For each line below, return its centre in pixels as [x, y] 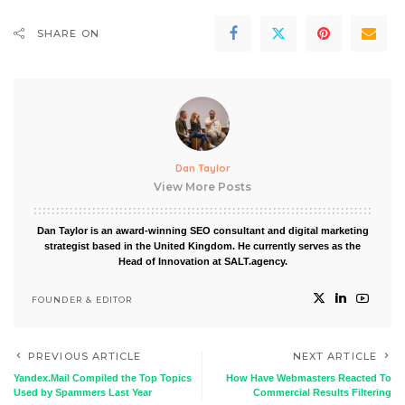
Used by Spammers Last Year [83, 392]
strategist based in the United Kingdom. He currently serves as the [202, 246]
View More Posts [202, 187]
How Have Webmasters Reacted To [309, 378]
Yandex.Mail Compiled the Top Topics [103, 378]
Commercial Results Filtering [322, 392]
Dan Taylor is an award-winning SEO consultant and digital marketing [202, 231]
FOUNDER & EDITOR [82, 299]
